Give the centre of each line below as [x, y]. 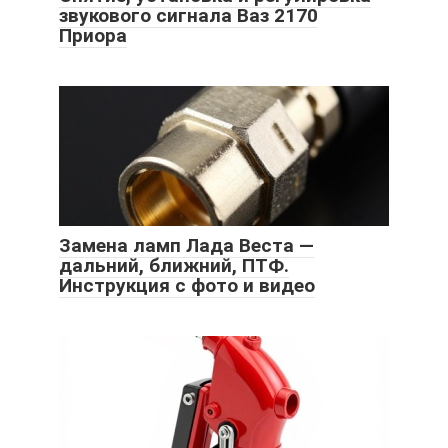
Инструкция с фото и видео [187, 285]
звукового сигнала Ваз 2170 [188, 15]
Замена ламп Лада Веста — [186, 245]
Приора [93, 35]
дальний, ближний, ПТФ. [174, 265]
